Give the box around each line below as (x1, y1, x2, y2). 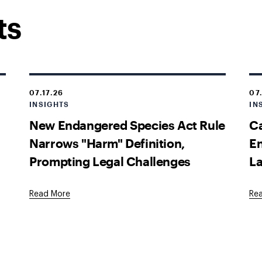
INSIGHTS (29, 100, 70, 108)
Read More (29, 190, 71, 198)
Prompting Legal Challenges (29, 153, 191, 168)
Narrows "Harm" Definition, (29, 135, 185, 150)
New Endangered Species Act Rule (29, 117, 225, 132)
